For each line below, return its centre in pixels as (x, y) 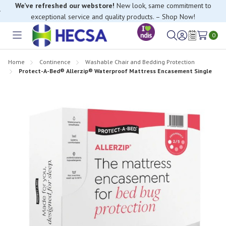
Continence (55, 62)
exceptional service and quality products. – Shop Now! (113, 17)
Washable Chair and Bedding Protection (140, 62)
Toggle (28, 41)
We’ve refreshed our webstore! (65, 6)
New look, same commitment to (163, 6)
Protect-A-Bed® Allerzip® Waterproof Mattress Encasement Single (115, 71)
